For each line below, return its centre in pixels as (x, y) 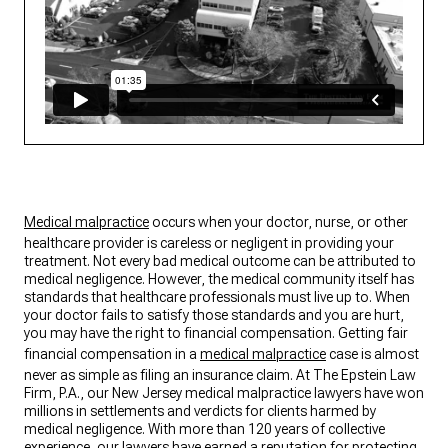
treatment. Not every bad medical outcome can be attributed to (220, 261)
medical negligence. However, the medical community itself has (219, 279)
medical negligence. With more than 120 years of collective (204, 429)
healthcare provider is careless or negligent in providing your (209, 243)
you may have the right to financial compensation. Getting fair (216, 333)
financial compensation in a (112, 354)
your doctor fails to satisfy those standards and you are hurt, (214, 315)
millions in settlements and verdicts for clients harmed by (200, 411)
